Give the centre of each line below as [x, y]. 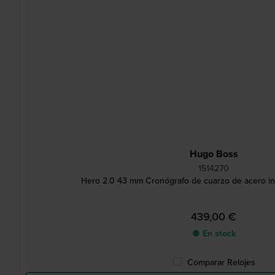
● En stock [214, 234]
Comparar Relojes [221, 262]
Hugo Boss [214, 154]
